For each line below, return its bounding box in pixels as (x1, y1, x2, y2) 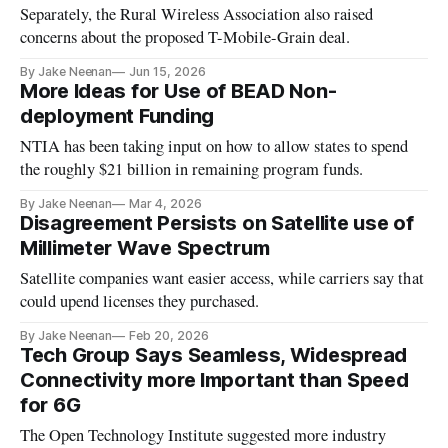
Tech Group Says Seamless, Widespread (20, 342, 407, 367)
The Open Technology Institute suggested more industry (20, 423, 387, 446)
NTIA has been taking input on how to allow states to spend (20, 134, 409, 157)
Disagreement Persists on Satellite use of (20, 210, 414, 235)
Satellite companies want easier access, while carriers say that (20, 266, 424, 289)
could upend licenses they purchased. (20, 289, 260, 312)
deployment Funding (20, 103, 214, 128)
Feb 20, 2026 (129, 327, 209, 343)
